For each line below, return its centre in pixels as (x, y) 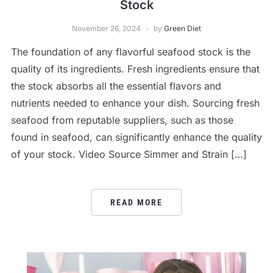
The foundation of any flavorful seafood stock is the (130, 52)
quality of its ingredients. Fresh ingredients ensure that (135, 69)
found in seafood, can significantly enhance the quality (136, 137)
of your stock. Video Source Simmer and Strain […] (129, 154)
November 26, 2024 (106, 28)
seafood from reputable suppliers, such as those (122, 120)
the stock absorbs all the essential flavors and (116, 86)
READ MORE (136, 202)
